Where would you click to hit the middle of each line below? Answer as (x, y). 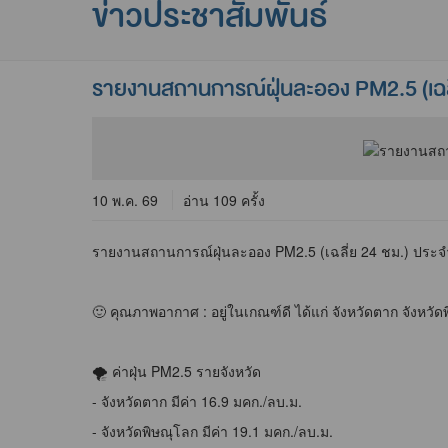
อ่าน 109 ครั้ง (224, 199)
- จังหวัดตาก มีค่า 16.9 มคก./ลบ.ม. (199, 400)
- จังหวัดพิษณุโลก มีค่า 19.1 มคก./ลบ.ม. (212, 430)
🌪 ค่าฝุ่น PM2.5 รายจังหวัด (178, 370)
